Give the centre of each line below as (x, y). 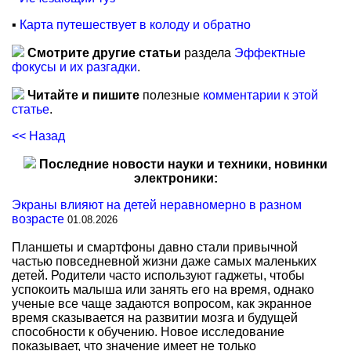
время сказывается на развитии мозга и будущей (155, 318)
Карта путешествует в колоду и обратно (135, 25)
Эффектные (270, 53)
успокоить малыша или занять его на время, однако (163, 289)
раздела (208, 53)
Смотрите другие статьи (104, 53)
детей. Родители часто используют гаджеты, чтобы (158, 275)
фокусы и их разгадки (74, 67)
